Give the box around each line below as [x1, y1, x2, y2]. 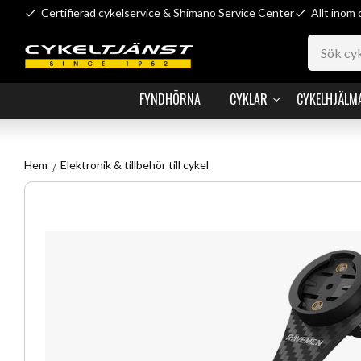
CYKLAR [230, 89, 268, 109]
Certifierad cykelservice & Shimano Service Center [41, 5, 294, 19]
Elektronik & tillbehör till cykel [60, 158, 209, 172]
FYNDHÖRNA [139, 89, 201, 109]
